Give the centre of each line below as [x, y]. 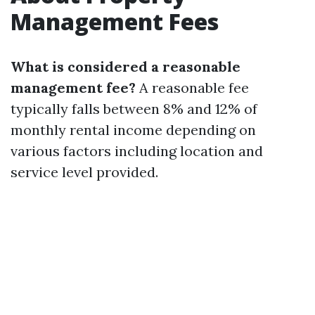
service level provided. [84, 172]
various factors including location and [137, 151]
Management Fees [115, 21]
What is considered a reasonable [126, 66]
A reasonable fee [192, 88]
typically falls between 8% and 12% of [134, 109]
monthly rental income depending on [133, 130]
